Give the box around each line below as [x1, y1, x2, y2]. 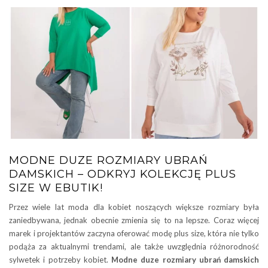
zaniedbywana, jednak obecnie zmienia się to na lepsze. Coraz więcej [9, 215, 259, 225]
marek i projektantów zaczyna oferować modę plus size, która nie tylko [9, 228, 259, 238]
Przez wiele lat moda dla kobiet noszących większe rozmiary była [9, 202, 259, 212]
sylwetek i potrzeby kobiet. [9, 254, 111, 264]
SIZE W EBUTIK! [9, 181, 103, 194]
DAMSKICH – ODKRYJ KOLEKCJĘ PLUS [9, 167, 236, 181]
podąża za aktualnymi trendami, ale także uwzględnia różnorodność [9, 241, 259, 251]
